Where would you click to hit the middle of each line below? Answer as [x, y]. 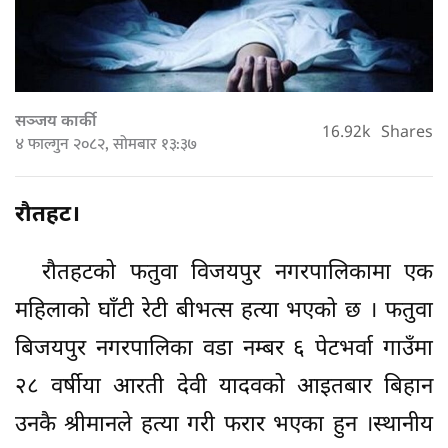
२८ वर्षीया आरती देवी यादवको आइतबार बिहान [224, 388]
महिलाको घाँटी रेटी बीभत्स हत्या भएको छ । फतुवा [224, 312]
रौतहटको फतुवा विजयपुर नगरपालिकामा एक [224, 274]
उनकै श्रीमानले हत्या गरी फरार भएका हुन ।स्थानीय [224, 426]
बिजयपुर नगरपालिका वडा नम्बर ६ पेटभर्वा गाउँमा [224, 350]
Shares [407, 134]
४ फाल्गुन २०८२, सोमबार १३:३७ [106, 145]
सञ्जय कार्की [56, 123]
